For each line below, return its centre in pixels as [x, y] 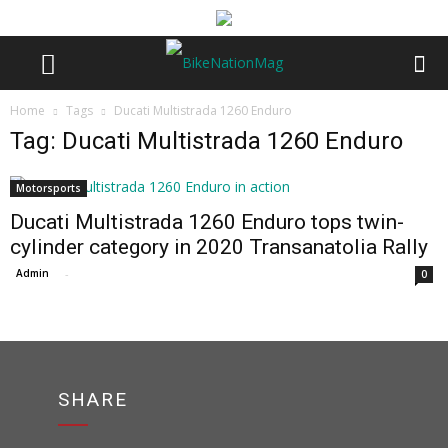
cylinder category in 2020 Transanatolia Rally [219, 247]
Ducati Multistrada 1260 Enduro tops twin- [207, 222]
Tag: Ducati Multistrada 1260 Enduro [206, 141]
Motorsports [48, 188]
